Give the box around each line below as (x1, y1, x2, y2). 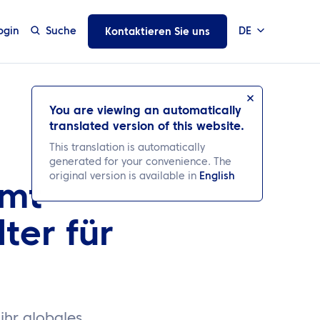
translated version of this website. (49, 121, 244, 133)
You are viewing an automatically (49, 106, 241, 117)
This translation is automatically (49, 143, 205, 153)
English (199, 171, 235, 181)
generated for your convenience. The (49, 157, 231, 167)
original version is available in (49, 171, 199, 181)
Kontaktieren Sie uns (105, 27, 210, 37)
